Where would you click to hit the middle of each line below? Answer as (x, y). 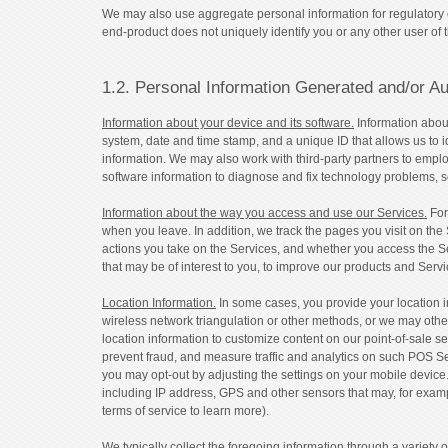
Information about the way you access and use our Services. (264, 212)
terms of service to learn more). (185, 410)
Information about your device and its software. (228, 122)
